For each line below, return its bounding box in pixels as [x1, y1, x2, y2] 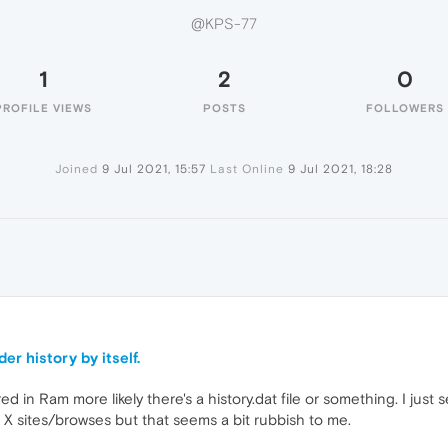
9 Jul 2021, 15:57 [102, 162, 206, 176]
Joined [55, 162, 98, 176]
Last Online [210, 162, 284, 176]
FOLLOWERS [366, 102, 444, 114]
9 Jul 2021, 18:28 [288, 162, 393, 176]
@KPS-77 [191, 15, 257, 33]
